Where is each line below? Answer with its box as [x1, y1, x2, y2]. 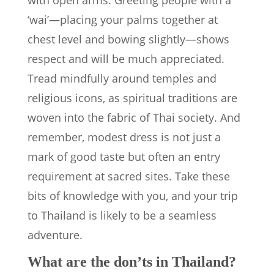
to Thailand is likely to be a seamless [28, 208, 217, 223]
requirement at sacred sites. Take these [28, 169, 230, 184]
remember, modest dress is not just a [28, 130, 221, 145]
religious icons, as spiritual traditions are [28, 91, 237, 106]
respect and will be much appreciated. [28, 51, 224, 67]
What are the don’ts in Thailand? [28, 254, 236, 270]
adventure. [28, 228, 83, 243]
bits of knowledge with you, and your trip [28, 188, 238, 204]
